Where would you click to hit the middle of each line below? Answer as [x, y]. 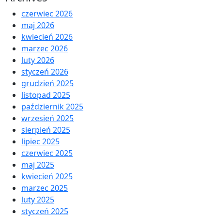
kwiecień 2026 [47, 37]
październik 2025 [52, 106]
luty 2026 [38, 60]
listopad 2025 [46, 95]
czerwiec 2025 [47, 153]
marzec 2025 [45, 188]
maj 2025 [38, 164]
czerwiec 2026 [47, 13]
